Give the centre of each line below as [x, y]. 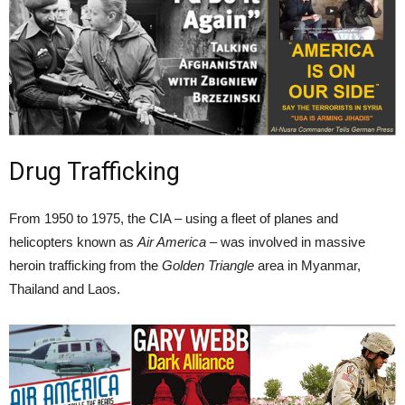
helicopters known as [73, 241]
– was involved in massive [286, 241]
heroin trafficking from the [85, 265]
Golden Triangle [208, 265]
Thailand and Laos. [65, 288]
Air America [172, 241]
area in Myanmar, [307, 265]
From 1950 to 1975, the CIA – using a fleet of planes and [174, 218]
